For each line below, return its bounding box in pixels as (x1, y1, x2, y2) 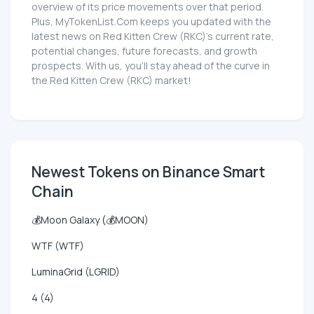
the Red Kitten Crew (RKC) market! (32, 74, 191, 88)
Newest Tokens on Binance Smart (32, 162, 265, 182)
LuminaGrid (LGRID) (32, 265, 120, 279)
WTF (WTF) (32, 239, 84, 253)
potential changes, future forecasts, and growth (32, 44, 257, 58)
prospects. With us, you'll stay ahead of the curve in (32, 59, 270, 73)
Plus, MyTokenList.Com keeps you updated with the (32, 15, 271, 29)
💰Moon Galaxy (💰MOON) (32, 213, 149, 227)
